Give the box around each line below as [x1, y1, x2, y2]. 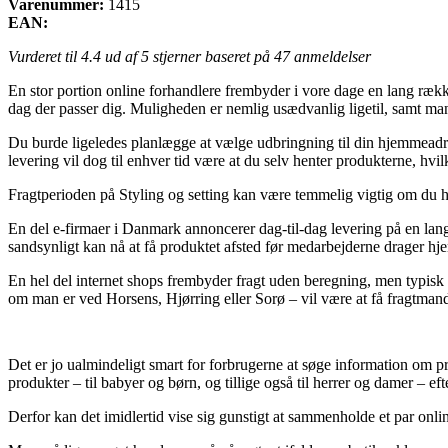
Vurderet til [8, 47, 81, 65]
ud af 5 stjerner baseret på [101, 47, 274, 65]
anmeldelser [290, 47, 371, 65]
